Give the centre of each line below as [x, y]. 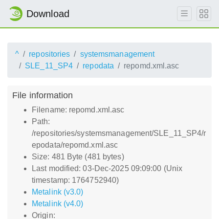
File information [43, 95]
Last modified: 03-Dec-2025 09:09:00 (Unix [107, 168]
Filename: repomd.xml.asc [78, 110]
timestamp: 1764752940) [76, 180]
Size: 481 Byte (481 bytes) [78, 157]
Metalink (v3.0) [58, 192]
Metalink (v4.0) [58, 204]
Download [48, 14]
